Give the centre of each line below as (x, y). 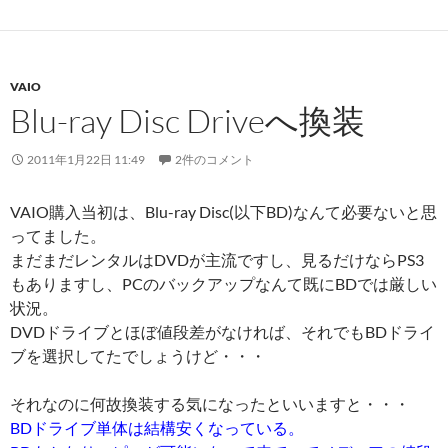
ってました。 (58, 236)
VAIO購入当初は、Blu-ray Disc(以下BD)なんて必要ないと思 (223, 212)
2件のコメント (214, 160)
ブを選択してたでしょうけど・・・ (138, 356)
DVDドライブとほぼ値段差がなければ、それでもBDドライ (222, 332)
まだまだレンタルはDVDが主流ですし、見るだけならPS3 (217, 260)
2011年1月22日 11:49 (86, 160)
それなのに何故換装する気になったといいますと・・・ (210, 404)
